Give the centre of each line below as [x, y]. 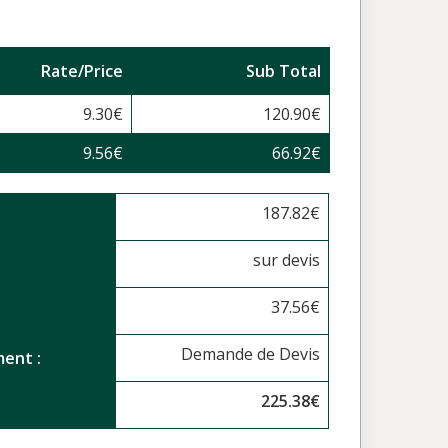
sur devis [287, 260]
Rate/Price [82, 71]
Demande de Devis [251, 354]
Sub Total [283, 71]
